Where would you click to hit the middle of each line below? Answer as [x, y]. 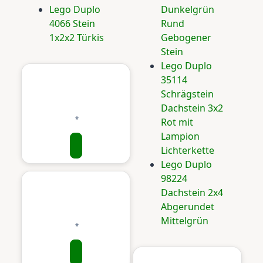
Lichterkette [188, 150]
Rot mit [177, 122]
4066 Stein [72, 23]
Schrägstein [187, 94]
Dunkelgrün [188, 9]
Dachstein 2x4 [192, 193]
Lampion [180, 136]
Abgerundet [188, 207]
